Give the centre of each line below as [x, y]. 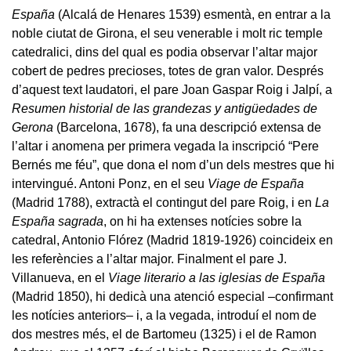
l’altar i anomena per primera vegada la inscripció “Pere [165, 146]
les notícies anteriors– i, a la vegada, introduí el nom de [164, 315]
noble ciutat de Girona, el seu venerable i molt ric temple [167, 33]
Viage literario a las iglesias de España [217, 277]
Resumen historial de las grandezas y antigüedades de [165, 108]
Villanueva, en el [60, 277]
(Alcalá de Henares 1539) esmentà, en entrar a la [193, 14]
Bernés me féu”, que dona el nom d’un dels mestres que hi [173, 165]
